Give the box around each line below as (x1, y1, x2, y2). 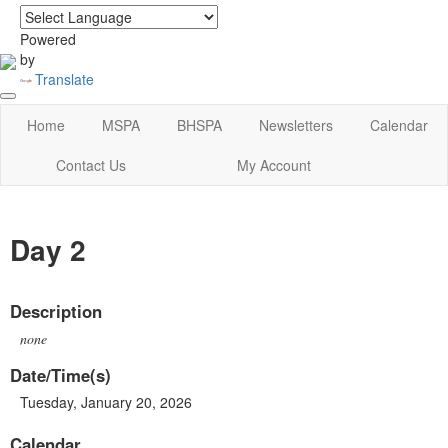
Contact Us (56, 155, 127, 176)
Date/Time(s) (10, 362, 111, 387)
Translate (34, 69, 94, 89)
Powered (20, 29, 76, 49)
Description (10, 298, 102, 323)
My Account (236, 155, 311, 176)
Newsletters (259, 115, 334, 136)
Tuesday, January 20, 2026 (20, 391, 192, 412)
